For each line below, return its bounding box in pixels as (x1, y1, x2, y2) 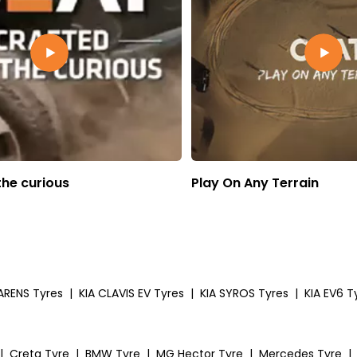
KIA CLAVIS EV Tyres (79, 284, 184, 301)
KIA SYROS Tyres (200, 284, 288, 301)
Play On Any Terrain (191, 173, 319, 192)
